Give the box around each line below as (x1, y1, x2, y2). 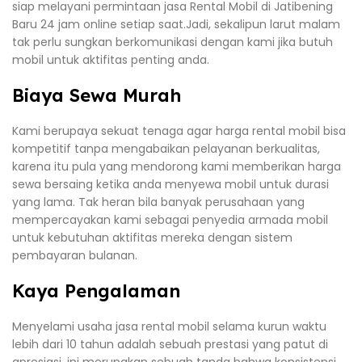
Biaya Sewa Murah (12, 83, 181, 107)
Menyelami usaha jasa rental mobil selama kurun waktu (12, 318, 326, 335)
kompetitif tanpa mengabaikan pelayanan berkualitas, (12, 140, 320, 157)
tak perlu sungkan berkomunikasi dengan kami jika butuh (12, 33, 333, 50)
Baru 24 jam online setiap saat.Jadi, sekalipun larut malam (12, 15, 340, 32)
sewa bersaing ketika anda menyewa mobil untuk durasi (12, 175, 329, 192)
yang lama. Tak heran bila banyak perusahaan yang (12, 193, 305, 210)
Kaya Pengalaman (12, 279, 180, 302)
